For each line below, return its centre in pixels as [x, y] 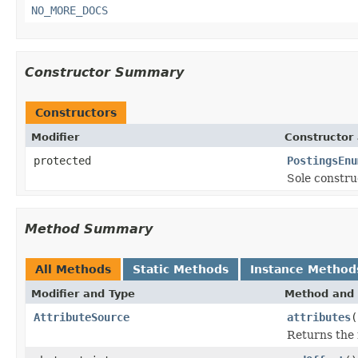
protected [62, 160]
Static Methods [181, 269]
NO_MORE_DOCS [70, 10]
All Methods [73, 269]
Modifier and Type [83, 293]
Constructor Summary [104, 72]
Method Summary [89, 229]
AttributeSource [82, 317]
